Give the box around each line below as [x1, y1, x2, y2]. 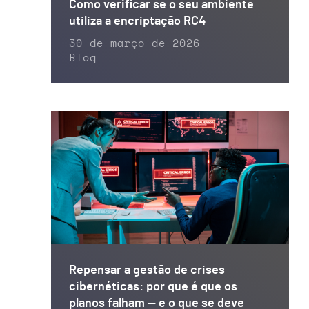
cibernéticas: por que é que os [69, 280, 237, 293]
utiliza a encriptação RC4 [69, 14, 206, 28]
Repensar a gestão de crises [69, 263, 225, 277]
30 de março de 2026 [69, 38, 200, 49]
